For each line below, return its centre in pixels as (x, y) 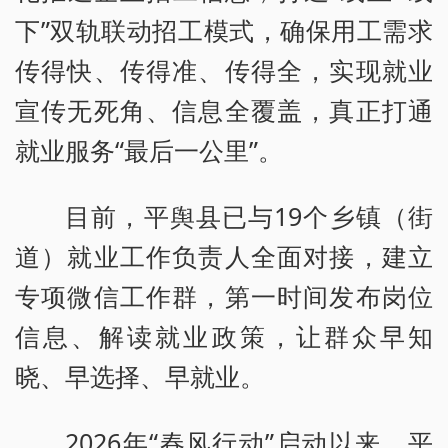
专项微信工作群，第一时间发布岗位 (224, 295)
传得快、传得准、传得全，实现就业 (224, 69)
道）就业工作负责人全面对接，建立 (224, 255)
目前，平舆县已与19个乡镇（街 (249, 215)
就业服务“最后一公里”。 (149, 149)
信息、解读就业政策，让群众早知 (224, 335)
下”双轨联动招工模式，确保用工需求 (224, 29)
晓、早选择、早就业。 (140, 375)
